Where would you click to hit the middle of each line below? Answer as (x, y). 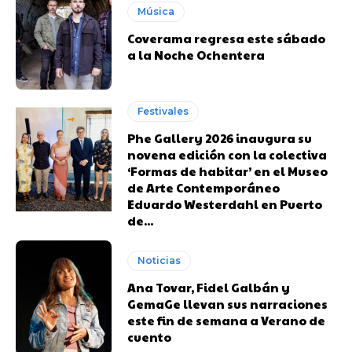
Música (156, 11)
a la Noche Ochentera (196, 54)
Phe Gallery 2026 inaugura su (220, 138)
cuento (150, 337)
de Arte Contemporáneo (204, 188)
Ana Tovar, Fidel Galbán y (209, 288)
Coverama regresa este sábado (227, 38)
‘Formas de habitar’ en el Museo (228, 171)
